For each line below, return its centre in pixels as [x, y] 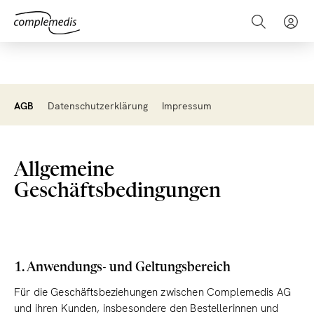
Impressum [187, 106]
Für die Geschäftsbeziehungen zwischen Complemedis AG [153, 292]
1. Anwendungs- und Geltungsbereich [122, 268]
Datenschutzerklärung [98, 106]
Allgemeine [64, 171]
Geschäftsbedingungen [117, 192]
